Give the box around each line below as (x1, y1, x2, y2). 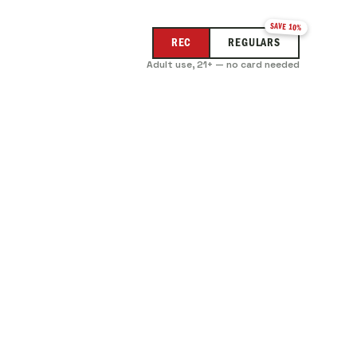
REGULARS (228, 37, 280, 49)
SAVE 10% (269, 22, 303, 33)
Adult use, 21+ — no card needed (147, 57, 300, 71)
